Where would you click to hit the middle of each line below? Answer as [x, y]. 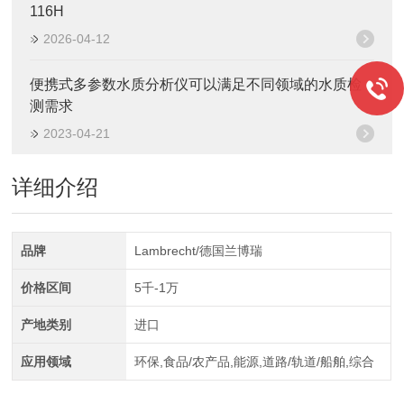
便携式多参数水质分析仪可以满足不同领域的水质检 [196, 84]
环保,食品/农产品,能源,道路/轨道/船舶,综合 [254, 362]
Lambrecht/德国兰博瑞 [198, 251]
